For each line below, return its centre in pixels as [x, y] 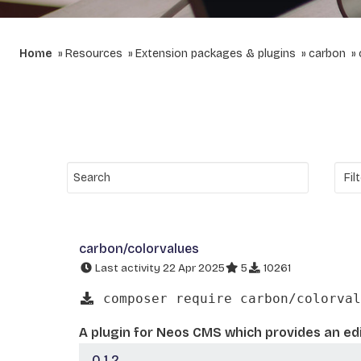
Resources [94, 54]
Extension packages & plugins [216, 54]
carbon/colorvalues [139, 249]
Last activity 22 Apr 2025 [159, 268]
